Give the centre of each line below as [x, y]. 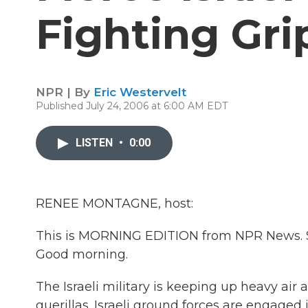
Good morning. [82, 254]
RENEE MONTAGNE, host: [114, 203]
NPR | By [65, 92]
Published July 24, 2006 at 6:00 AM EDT [132, 106]
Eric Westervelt [140, 92]
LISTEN [96, 143]
